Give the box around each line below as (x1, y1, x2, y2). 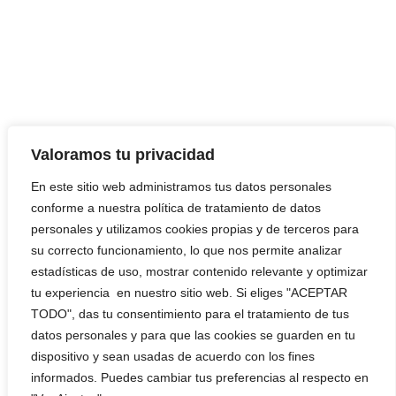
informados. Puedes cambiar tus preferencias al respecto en (31, 369, 369, 385)
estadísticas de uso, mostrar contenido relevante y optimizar (31, 263, 368, 278)
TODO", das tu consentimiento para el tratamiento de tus (31, 306, 349, 321)
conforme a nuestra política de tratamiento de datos (31, 200, 321, 215)
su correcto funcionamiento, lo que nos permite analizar (31, 242, 342, 257)
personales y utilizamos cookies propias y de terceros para (31, 221, 359, 236)
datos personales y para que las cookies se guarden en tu (31, 327, 355, 342)
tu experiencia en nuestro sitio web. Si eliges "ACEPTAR (31, 285, 347, 300)
